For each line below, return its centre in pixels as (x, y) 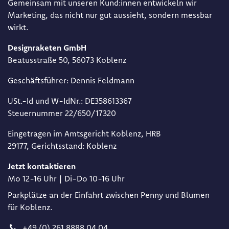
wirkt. (18, 27)
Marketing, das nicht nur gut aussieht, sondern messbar (110, 15)
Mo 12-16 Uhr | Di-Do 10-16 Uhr (66, 179)
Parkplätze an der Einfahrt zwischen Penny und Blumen (109, 195)
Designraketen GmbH (47, 48)
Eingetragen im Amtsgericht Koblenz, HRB (84, 134)
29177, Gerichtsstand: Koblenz (62, 146)
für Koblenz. (30, 207)
